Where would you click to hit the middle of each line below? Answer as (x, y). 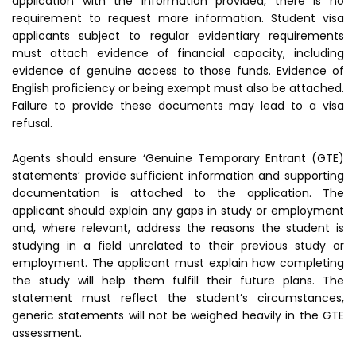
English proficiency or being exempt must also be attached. (178, 89)
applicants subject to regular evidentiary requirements (178, 36)
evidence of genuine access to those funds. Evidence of (178, 71)
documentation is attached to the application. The (178, 193)
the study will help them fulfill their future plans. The (178, 281)
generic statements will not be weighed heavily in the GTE (178, 316)
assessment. (47, 333)
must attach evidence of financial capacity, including (178, 54)
